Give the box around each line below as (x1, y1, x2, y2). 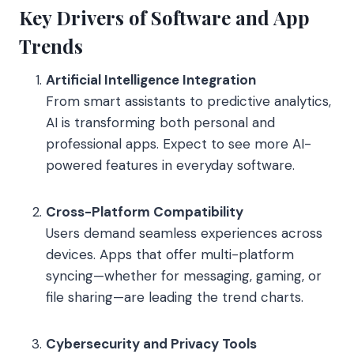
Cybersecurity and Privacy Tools (46, 334, 257, 352)
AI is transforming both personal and (46, 113, 275, 131)
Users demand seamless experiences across (46, 224, 322, 242)
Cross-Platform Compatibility (46, 202, 243, 220)
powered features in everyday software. (46, 156, 295, 174)
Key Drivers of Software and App (19, 4, 310, 30)
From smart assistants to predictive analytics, (46, 92, 331, 110)
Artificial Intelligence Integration (46, 70, 256, 88)
